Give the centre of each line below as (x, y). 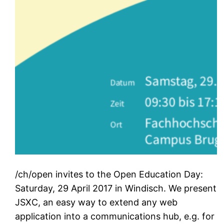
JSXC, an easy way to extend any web (96, 202)
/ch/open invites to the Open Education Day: (109, 174)
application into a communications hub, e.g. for (115, 216)
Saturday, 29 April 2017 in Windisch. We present (116, 188)
